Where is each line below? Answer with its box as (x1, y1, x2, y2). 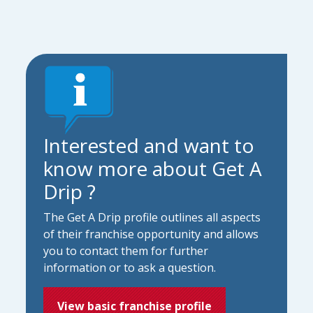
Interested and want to (43, 131, 255, 159)
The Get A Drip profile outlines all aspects (43, 209, 261, 225)
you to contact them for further (43, 242, 209, 259)
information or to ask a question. (43, 259, 217, 275)
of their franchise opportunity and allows (43, 226, 259, 242)
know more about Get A (43, 154, 263, 182)
